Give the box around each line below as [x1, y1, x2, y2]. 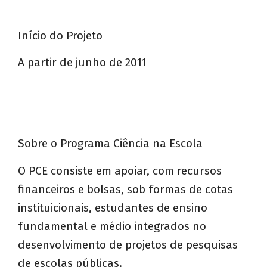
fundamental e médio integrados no [18, 219, 206, 233]
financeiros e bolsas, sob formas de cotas [18, 182, 233, 196]
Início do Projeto [18, 28, 103, 42]
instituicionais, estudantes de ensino [18, 200, 207, 215]
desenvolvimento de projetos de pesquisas [18, 237, 238, 252]
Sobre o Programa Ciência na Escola [18, 136, 203, 151]
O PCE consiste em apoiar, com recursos [18, 163, 222, 178]
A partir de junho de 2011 [18, 55, 147, 70]
